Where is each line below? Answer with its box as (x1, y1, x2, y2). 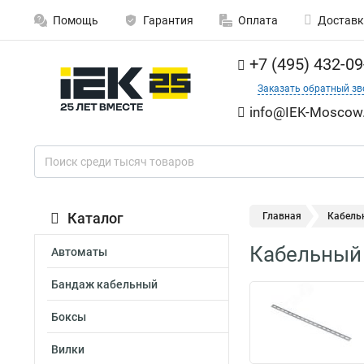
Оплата (238, 14, 278, 27)
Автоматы (51, 245, 107, 258)
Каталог (67, 210, 123, 227)
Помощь (53, 14, 98, 27)
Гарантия (143, 14, 193, 27)
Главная (262, 210, 301, 222)
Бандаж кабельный (51, 278, 158, 291)
